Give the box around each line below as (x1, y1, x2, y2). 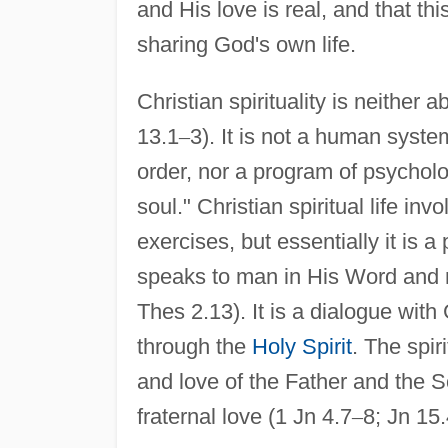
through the (136, 333, 252, 359)
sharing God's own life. (136, 31, 356, 57)
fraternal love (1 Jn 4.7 (136, 403, 352, 429)
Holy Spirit (251, 333, 352, 359)
